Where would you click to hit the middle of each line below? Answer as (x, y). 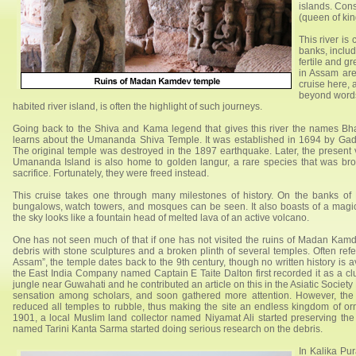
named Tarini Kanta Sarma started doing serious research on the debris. (167, 329)
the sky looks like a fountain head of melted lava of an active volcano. (161, 218)
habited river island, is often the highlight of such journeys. (137, 106)
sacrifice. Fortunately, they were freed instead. (110, 173)
